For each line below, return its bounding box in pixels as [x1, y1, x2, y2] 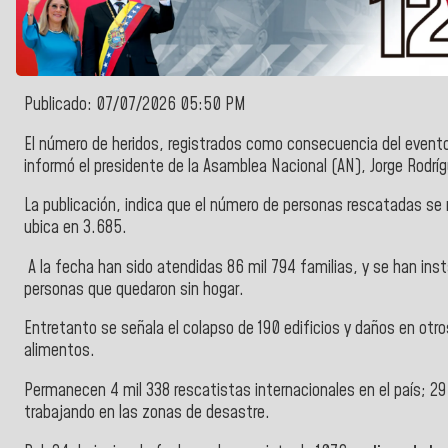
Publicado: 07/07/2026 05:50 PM [24, 93, 246, 118]
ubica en [24, 216, 83, 241]
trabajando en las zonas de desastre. [24, 401, 270, 426]
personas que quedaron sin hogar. [24, 277, 244, 302]
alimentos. [24, 339, 99, 364]
